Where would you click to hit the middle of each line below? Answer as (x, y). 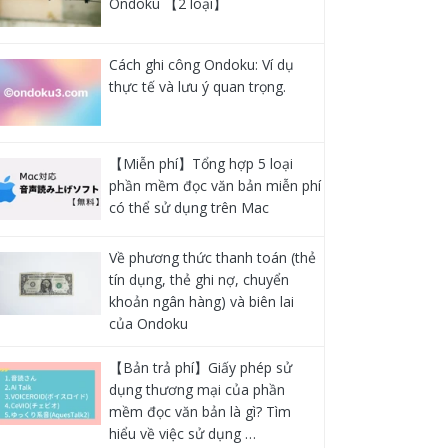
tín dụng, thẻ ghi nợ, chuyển (198, 280)
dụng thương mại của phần (196, 390)
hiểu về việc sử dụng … (182, 434)
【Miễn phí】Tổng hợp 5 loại (200, 163)
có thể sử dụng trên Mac (188, 207)
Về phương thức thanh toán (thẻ (212, 258)
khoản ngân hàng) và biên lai (201, 302)
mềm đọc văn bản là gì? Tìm (199, 412)
